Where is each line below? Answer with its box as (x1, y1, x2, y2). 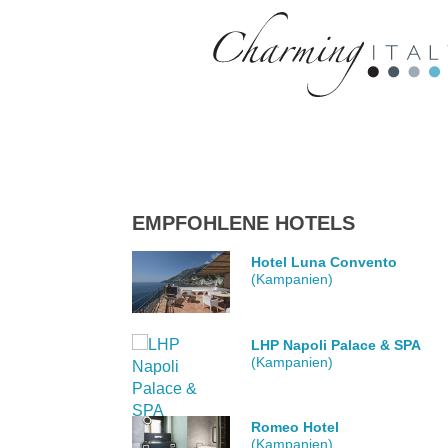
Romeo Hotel (251, 419, 340, 436)
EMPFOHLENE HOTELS (132, 212, 355, 235)
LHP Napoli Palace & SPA (251, 336, 422, 353)
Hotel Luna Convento (251, 254, 398, 271)
